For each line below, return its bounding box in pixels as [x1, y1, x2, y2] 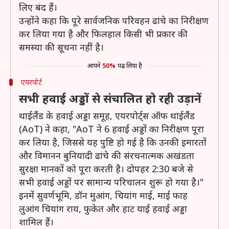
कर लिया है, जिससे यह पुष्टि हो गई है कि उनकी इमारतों [19, 136, 207, 148]
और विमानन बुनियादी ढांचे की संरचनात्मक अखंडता [19, 149, 194, 162]
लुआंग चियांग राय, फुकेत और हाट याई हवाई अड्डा [19, 202, 187, 215]
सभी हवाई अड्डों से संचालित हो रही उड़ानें [19, 90, 201, 106]
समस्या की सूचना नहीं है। [19, 41, 104, 53]
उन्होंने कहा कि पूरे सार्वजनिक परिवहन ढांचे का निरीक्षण [19, 14, 209, 27]
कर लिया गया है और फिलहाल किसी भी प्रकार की [19, 28, 188, 40]
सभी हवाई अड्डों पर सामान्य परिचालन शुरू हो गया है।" [19, 176, 203, 188]
